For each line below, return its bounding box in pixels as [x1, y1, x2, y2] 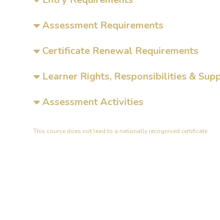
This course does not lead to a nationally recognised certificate [33, 127, 207, 135]
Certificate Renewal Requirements [40, 44, 198, 57]
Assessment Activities [40, 95, 143, 109]
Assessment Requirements [40, 19, 164, 32]
